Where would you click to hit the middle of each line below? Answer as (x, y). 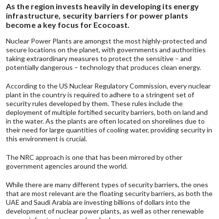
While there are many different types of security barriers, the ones (107, 185)
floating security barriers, (138, 194)
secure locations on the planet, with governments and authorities (106, 50)
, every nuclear (189, 86)
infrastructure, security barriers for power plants (97, 16)
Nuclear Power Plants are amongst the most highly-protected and (106, 41)
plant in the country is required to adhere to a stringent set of (100, 95)
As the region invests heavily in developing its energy (103, 6)
